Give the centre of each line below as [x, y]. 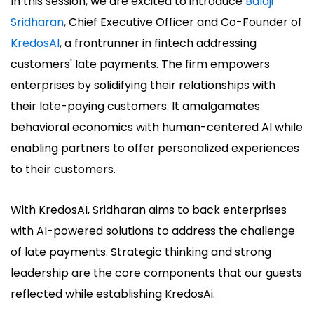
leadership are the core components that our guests [156, 273]
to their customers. [63, 170]
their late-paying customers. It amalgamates [135, 107]
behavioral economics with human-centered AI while [157, 128]
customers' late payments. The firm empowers [140, 64]
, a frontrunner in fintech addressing [158, 43]
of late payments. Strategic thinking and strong [141, 252]
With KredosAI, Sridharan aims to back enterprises [149, 210]
